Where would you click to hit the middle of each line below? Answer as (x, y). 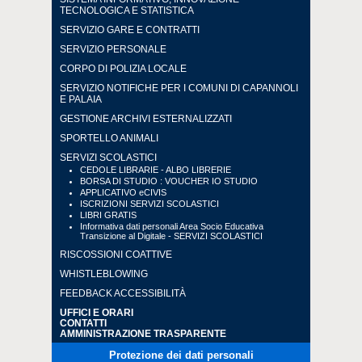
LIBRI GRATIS (108, 215)
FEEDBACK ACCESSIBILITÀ (123, 293)
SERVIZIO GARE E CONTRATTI (130, 30)
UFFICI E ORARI (97, 312)
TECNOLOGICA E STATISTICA (127, 11)
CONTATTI (83, 323)
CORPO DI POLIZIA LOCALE (123, 69)
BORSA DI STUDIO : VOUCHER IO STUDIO (169, 181)
